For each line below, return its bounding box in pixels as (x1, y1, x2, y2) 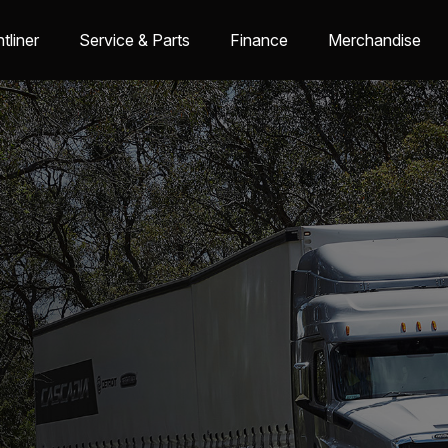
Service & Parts (79, 30, 190, 50)
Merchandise (328, 30, 421, 50)
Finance (230, 30, 288, 50)
